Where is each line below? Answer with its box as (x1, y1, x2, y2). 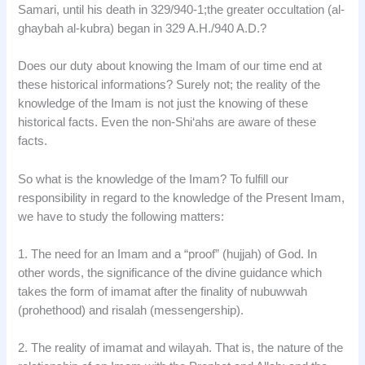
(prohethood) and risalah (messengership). (18, 303, 244, 317)
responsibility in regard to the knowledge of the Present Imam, (18, 191, 345, 204)
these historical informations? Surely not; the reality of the (18, 78, 321, 92)
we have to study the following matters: (18, 209, 225, 223)
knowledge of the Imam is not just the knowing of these (18, 97, 309, 111)
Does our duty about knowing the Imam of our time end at (18, 59, 323, 73)
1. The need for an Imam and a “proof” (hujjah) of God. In (18, 247, 318, 261)
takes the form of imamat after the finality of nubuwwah (18, 284, 308, 298)
